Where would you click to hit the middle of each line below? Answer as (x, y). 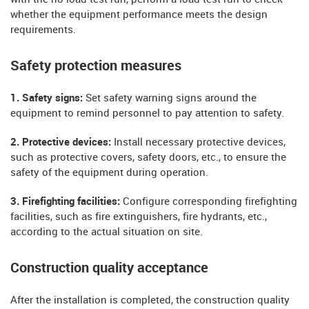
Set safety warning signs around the (171, 98)
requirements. (43, 30)
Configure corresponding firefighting (210, 202)
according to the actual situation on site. (107, 232)
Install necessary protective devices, (200, 142)
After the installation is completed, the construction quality (150, 300)
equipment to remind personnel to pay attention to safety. (147, 113)
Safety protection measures (96, 66)
